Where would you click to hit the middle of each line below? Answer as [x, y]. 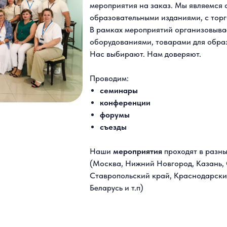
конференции [125, 103]
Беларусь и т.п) [117, 188]
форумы [115, 115]
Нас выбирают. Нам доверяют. [145, 54]
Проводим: [109, 78]
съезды [113, 127]
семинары [119, 90]
